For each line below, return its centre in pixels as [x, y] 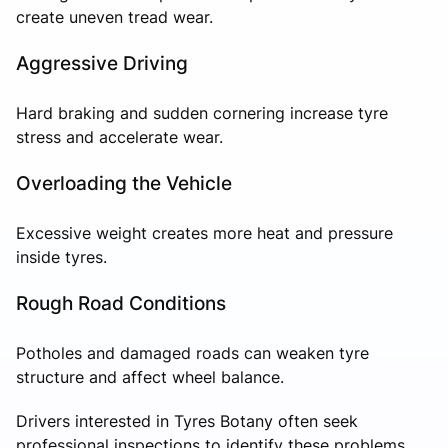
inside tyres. [61, 256]
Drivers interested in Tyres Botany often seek [187, 420]
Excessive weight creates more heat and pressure [204, 232]
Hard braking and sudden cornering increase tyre [202, 112]
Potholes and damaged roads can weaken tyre [192, 352]
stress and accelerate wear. [119, 136]
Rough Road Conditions [121, 302]
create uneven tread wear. [114, 16]
